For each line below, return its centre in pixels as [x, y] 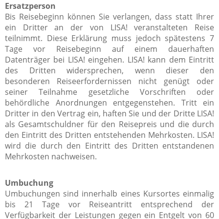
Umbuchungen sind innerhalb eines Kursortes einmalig [109, 193]
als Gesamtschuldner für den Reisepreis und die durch [109, 124]
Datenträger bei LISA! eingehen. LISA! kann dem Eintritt [109, 59]
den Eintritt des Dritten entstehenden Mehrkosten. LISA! [109, 135]
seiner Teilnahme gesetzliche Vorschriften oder [109, 92]
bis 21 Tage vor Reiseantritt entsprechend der [109, 204]
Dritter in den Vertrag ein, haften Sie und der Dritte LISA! [109, 113]
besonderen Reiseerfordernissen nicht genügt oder [109, 81]
